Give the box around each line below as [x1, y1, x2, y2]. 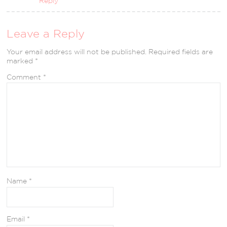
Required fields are [148, 47, 213, 56]
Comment [7, 72, 44, 81]
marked [7, 56, 35, 65]
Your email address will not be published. [7, 47, 147, 56]
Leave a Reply [7, 27, 85, 40]
